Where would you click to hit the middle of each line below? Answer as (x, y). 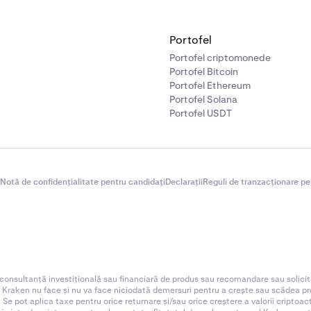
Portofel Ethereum (210, 85)
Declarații (184, 182)
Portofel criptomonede (220, 58)
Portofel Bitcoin (204, 72)
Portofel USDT (201, 113)
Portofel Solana (203, 99)
